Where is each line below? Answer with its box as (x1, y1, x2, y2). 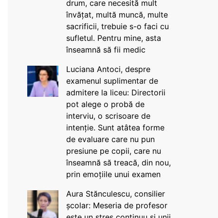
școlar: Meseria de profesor (66, 200, 167, 210)
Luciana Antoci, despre (66, 64, 150, 74)
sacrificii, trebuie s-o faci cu (66, 21, 169, 31)
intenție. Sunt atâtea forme (66, 123, 164, 132)
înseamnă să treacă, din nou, (66, 158, 171, 167)
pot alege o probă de (66, 99, 145, 109)
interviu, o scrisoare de (66, 111, 150, 121)
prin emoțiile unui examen (66, 169, 161, 179)
